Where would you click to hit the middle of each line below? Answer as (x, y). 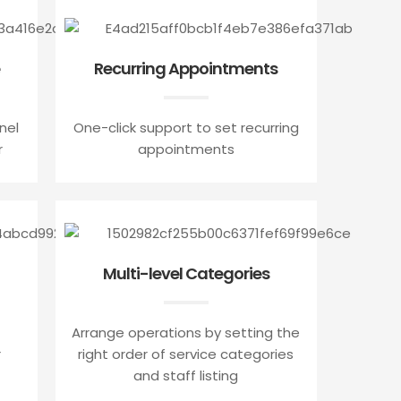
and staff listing (186, 375)
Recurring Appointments (186, 68)
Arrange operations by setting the (186, 332)
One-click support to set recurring (186, 127)
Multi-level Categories (186, 273)
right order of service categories (186, 354)
